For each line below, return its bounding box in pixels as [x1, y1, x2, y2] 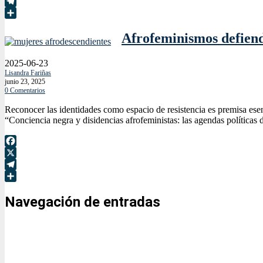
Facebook [5, 147, 41, 158]
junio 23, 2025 [5, 77, 45, 86]
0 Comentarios [5, 86, 45, 95]
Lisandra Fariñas [5, 69, 51, 77]
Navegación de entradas [5, 194, 160, 211]
